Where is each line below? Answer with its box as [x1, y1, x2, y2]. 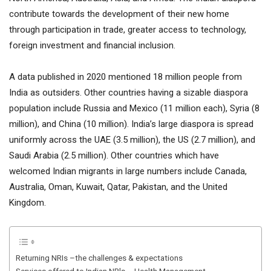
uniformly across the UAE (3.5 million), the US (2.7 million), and [9, 134, 255, 145]
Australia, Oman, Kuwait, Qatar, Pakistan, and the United [9, 181, 227, 192]
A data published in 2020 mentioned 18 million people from [9, 71, 242, 82]
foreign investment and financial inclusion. [9, 40, 175, 51]
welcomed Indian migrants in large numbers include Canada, [9, 166, 247, 177]
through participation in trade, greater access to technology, [9, 24, 246, 35]
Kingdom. [9, 197, 46, 208]
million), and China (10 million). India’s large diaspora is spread [9, 119, 253, 129]
